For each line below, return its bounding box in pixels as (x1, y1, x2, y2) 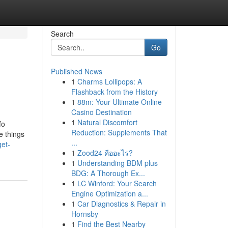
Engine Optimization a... (71, 188, 148, 198)
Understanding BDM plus (77, 158, 158, 168)
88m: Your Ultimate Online (77, 97, 162, 107)
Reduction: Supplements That (71, 127, 167, 137)
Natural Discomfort (77, 117, 137, 127)
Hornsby (71, 209, 98, 219)
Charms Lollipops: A (77, 76, 142, 87)
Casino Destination (71, 107, 132, 117)
